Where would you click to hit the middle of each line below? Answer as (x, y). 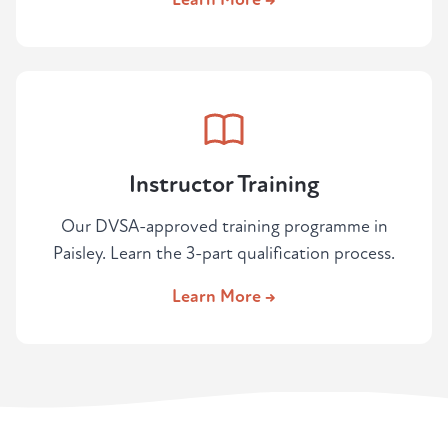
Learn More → (224, 297)
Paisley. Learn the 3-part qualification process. (224, 254)
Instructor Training (224, 185)
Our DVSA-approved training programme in (224, 227)
